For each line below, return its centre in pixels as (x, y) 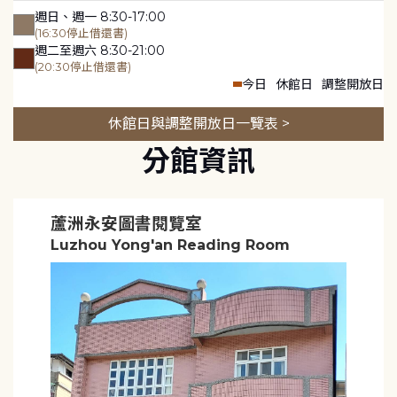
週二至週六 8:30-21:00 (100, 50)
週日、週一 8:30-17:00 (100, 16)
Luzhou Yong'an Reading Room (170, 245)
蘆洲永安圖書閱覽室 (126, 223)
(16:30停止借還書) (81, 33)
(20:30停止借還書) (83, 66)
